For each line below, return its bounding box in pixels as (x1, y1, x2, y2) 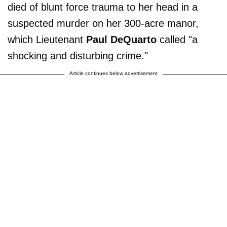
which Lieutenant (8, 33, 83, 45)
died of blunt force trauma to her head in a (8, 1, 198, 13)
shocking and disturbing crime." (8, 50, 148, 61)
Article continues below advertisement (69, 70, 158, 76)
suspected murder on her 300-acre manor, (8, 17, 199, 29)
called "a (157, 33, 198, 45)
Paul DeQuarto (83, 33, 157, 45)
